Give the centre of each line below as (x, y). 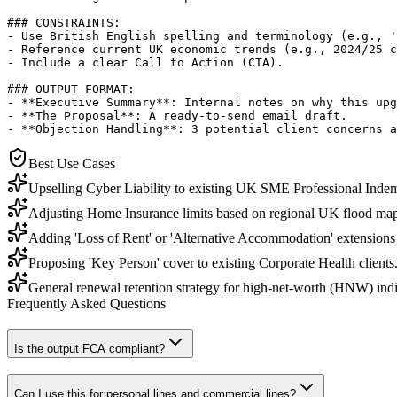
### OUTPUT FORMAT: (71, 89)
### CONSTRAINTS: (64, 22)
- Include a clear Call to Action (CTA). (145, 62)
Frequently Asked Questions (86, 303)
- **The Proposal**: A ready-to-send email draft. (177, 115)
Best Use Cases (72, 163)
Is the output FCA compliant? (90, 348)
